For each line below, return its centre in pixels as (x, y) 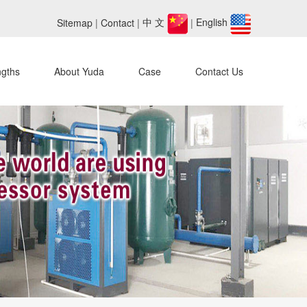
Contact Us (219, 72)
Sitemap (74, 22)
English (213, 22)
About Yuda (79, 72)
